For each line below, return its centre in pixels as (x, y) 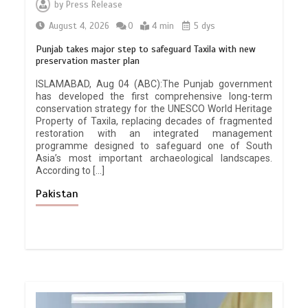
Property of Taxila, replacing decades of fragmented (154, 121)
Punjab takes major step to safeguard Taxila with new (146, 49)
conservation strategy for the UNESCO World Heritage (154, 108)
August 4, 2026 (79, 26)
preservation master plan (88, 60)
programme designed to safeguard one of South (154, 145)
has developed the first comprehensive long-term (154, 96)
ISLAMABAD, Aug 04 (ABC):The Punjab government (154, 84)
